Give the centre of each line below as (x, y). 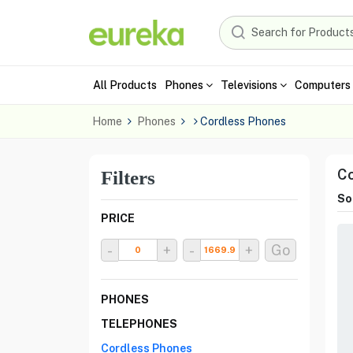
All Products (124, 85)
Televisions (249, 85)
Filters (128, 178)
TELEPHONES (139, 324)
